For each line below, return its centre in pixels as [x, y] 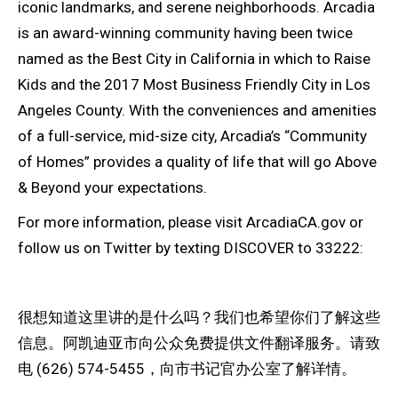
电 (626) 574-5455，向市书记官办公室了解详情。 [187, 369]
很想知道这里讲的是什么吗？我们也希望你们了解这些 [199, 318]
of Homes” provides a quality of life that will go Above [197, 162]
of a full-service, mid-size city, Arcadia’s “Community [192, 136]
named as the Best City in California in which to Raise [194, 59]
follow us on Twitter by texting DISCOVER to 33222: [191, 248]
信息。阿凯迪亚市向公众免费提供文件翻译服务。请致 [199, 343]
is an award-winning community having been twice [185, 33]
